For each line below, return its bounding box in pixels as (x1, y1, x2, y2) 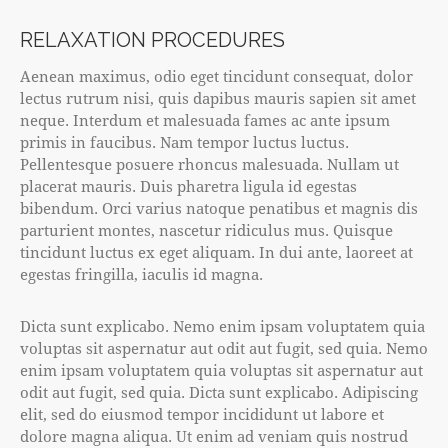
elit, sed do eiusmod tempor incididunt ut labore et (20, 403, 384, 424)
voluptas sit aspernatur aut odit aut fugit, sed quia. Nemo (20, 337, 428, 358)
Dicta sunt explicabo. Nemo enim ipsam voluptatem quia (20, 315, 425, 336)
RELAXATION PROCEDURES (20, 27, 285, 52)
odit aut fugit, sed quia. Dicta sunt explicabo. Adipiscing (20, 381, 418, 402)
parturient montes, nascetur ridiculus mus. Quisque (20, 219, 393, 240)
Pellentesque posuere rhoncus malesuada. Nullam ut (20, 153, 399, 174)
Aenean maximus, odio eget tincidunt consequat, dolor (20, 65, 413, 86)
